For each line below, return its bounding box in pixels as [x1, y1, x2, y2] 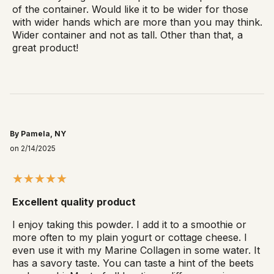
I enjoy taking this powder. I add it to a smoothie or [12, 218, 246, 231]
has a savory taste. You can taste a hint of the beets [12, 257, 254, 270]
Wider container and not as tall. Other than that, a [12, 29, 243, 42]
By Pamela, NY [10, 129, 66, 139]
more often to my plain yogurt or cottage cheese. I [12, 231, 247, 244]
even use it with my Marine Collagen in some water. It [12, 244, 260, 257]
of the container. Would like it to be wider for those [12, 3, 248, 16]
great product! [12, 42, 78, 54]
